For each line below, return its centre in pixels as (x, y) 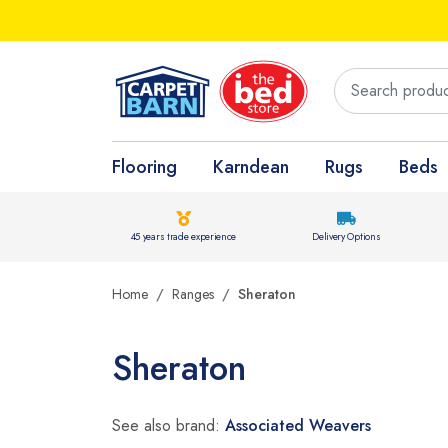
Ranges (193, 294)
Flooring (144, 167)
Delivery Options (346, 236)
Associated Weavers (298, 425)
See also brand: (168, 425)
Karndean (251, 167)
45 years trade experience (183, 236)
